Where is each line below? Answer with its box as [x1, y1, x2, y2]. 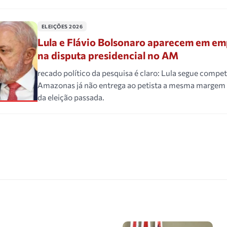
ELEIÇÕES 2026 [41, 23, 83, 30]
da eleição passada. [37, 92, 104, 102]
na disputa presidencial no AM [37, 49, 178, 62]
